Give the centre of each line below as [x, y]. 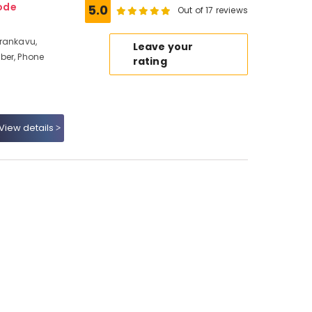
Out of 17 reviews [212, 10]
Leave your [163, 47]
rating [150, 61]
